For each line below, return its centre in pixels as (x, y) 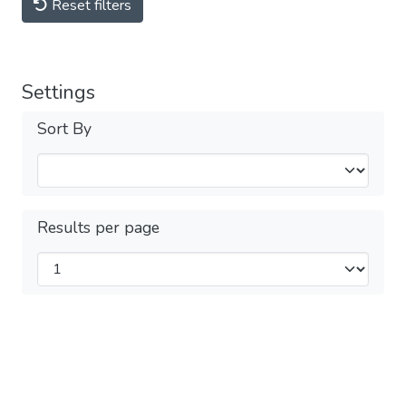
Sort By (64, 128)
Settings (58, 92)
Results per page (98, 227)
